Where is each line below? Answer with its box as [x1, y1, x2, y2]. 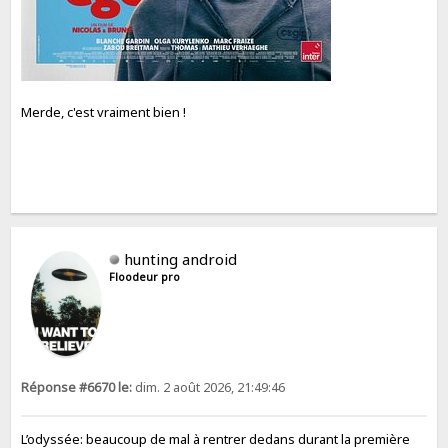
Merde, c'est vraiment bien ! [21, 102, 187, 121]
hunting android [124, 249, 238, 270]
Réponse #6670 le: [21, 379, 133, 397]
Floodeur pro [109, 270, 181, 285]
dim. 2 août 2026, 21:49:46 [132, 379, 286, 397]
